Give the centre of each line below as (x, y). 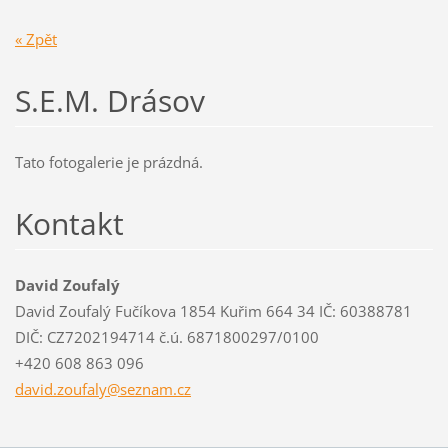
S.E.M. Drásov (109, 101)
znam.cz (162, 388)
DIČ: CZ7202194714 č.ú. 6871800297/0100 (166, 336)
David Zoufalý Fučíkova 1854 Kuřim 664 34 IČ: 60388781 (213, 310)
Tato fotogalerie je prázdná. (108, 162)
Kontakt (69, 224)
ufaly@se (103, 388)
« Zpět (35, 39)
